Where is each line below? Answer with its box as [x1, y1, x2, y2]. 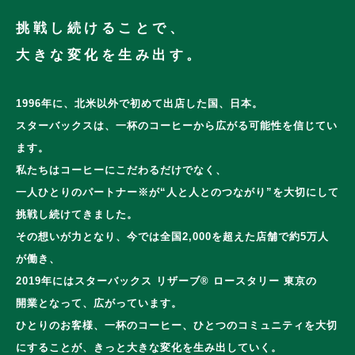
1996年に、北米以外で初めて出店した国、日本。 [16, 97, 263, 109]
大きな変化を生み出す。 [16, 48, 204, 63]
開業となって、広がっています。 [16, 297, 182, 309]
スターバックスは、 [16, 120, 116, 132]
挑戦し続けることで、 [16, 21, 186, 36]
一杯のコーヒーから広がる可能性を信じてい [116, 120, 338, 132]
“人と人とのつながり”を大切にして [160, 186, 339, 198]
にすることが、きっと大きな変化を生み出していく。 [16, 342, 282, 353]
